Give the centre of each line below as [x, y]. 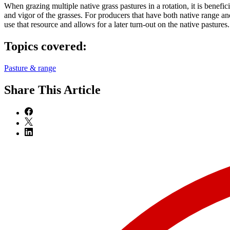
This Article [69, 90]
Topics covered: [45, 46]
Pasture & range [30, 68]
